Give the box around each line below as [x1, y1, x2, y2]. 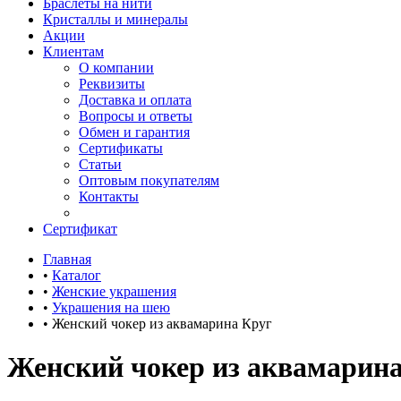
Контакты [79, 189, 139, 204]
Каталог [52, 268, 101, 283]
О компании [79, 60, 154, 75]
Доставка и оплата [79, 92, 192, 107]
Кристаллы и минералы [43, 12, 188, 27]
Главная [43, 252, 91, 267]
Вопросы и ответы [79, 108, 192, 124]
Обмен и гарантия [79, 124, 190, 140]
